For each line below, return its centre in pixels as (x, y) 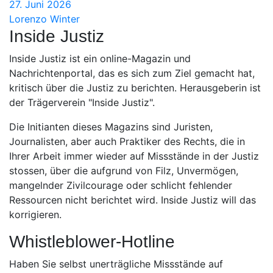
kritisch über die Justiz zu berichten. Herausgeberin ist (135, 87)
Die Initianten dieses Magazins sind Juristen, (111, 126)
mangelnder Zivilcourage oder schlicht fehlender (121, 185)
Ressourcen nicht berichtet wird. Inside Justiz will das (133, 200)
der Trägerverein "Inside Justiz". (82, 102)
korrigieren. (35, 214)
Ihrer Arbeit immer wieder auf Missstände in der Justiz (134, 156)
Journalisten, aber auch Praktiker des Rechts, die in (127, 141)
